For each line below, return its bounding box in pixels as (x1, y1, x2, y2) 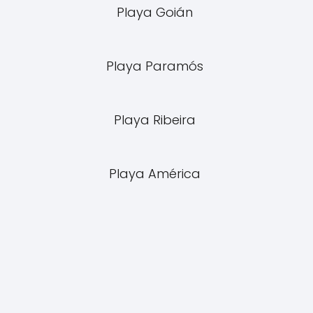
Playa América (109, 165, 204, 182)
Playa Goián (117, 3, 196, 21)
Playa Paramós (106, 57, 207, 75)
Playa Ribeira (114, 111, 199, 129)
